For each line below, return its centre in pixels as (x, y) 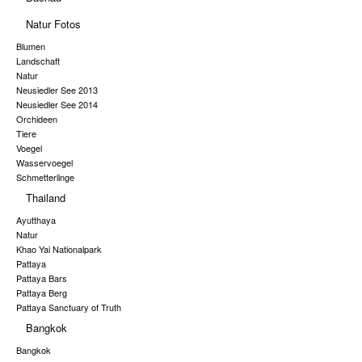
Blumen (31, 46)
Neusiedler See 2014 (57, 104)
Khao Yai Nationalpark (59, 248)
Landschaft (38, 60)
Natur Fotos (53, 23)
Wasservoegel (44, 162)
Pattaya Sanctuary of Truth (69, 307)
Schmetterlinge (45, 177)
